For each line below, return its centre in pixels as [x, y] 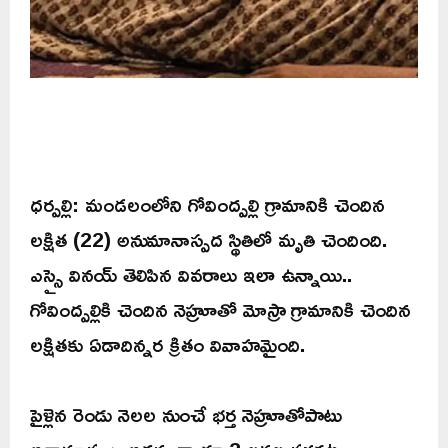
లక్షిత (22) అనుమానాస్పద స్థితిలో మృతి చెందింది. [208, 239]
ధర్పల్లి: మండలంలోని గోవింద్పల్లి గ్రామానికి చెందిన [207, 204]
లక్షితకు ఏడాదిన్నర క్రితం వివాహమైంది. [167, 344]
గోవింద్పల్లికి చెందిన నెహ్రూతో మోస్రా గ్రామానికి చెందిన [220, 309]
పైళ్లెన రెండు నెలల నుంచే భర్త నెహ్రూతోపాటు [186, 414]
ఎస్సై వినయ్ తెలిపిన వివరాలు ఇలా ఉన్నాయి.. [191, 274]
